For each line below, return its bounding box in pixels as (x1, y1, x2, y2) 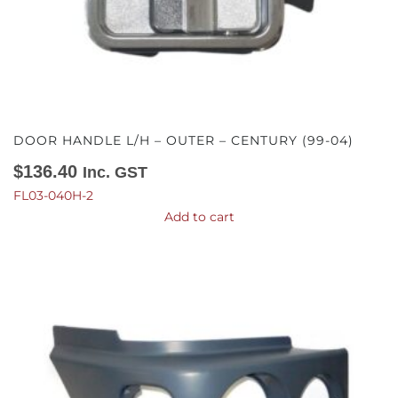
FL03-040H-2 (13, 187, 93, 203)
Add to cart (163, 209, 235, 225)
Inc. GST (83, 163, 147, 181)
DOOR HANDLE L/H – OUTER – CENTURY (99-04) (13, 132, 354, 148)
